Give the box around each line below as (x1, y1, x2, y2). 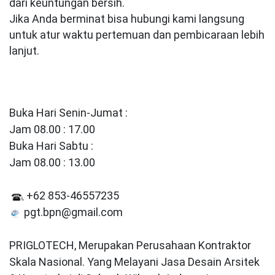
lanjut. (9, 44, 39, 57)
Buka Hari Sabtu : (9, 139, 93, 152)
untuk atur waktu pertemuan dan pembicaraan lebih (9, 28, 265, 41)
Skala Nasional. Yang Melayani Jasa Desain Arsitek (9, 255, 260, 268)
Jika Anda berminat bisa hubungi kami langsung (9, 12, 244, 25)
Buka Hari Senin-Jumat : (9, 106, 128, 119)
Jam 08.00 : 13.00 (9, 156, 95, 169)
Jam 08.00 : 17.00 (9, 123, 95, 136)
